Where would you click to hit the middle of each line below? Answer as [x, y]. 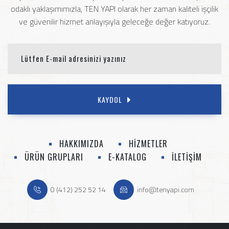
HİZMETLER [148, 144]
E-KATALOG [128, 157]
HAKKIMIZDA [81, 144]
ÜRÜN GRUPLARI [54, 157]
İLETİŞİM [187, 157]
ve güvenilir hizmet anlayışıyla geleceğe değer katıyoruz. [114, 21]
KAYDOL [110, 99]
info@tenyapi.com [166, 189]
